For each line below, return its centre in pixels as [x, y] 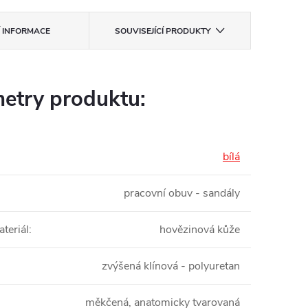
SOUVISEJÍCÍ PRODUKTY [162, 31]
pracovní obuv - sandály [182, 194]
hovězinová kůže [200, 230]
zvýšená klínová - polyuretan [171, 266]
